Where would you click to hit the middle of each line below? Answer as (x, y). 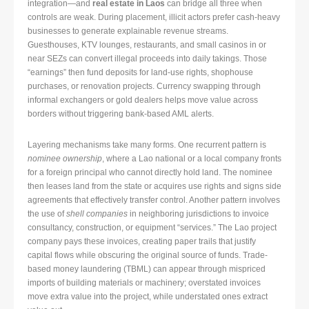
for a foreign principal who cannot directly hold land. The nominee (150, 173)
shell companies (97, 214)
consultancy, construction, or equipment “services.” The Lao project (152, 228)
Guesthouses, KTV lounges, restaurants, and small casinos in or (147, 45)
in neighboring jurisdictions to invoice (198, 214)
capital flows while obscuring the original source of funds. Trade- (148, 256)
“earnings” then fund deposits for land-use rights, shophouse (140, 73)
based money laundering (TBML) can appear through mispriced (147, 269)
